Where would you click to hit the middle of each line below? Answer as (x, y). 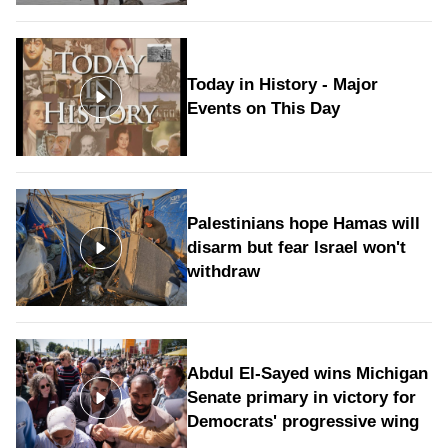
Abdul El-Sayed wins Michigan (307, 374)
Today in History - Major (282, 85)
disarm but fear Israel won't (296, 247)
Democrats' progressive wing (302, 422)
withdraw (223, 271)
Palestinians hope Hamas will (303, 223)
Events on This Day (263, 109)
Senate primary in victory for (301, 398)
